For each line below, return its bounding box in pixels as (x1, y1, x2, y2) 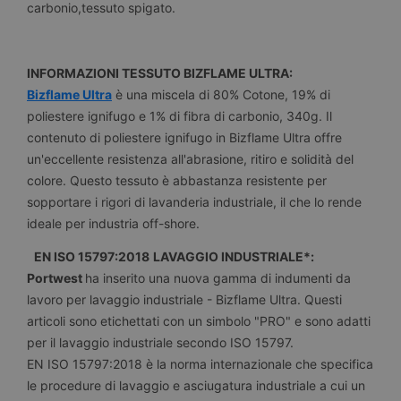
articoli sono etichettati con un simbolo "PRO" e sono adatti (27, 313, 371, 329)
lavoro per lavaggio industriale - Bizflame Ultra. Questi (27, 292, 342, 308)
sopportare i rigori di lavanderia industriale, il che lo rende (27, 194, 362, 210)
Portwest (27, 270, 85, 286)
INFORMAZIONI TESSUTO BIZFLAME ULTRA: (27, 65, 293, 81)
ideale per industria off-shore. (27, 216, 200, 232)
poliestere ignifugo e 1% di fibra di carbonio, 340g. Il (27, 108, 332, 124)
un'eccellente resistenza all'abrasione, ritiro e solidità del (27, 151, 354, 167)
